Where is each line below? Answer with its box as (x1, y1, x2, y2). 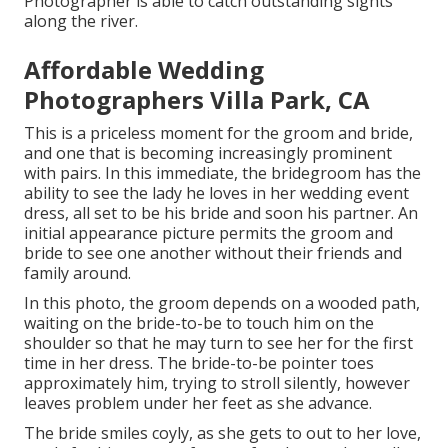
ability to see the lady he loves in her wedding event (24, 182, 409, 205)
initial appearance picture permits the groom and (24, 222, 393, 245)
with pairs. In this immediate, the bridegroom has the (24, 162, 421, 185)
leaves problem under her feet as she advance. (24, 392, 372, 415)
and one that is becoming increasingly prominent (24, 142, 392, 165)
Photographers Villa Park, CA (24, 83, 370, 117)
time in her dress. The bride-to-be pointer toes (24, 352, 374, 375)
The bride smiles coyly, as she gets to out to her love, (24, 422, 421, 445)
